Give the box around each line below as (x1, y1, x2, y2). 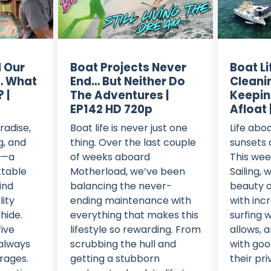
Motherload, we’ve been (70, 165, 185, 179)
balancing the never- (70, 179, 172, 194)
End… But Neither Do (70, 74, 185, 90)
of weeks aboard (70, 150, 150, 165)
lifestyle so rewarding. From (70, 223, 201, 237)
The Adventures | (70, 88, 169, 103)
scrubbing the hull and (70, 237, 176, 252)
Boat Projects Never (70, 60, 186, 76)
